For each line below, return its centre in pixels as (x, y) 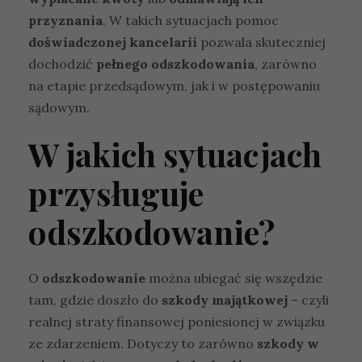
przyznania (65, 20)
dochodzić (61, 63)
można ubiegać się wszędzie (234, 278)
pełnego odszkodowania (174, 63)
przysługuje (116, 192)
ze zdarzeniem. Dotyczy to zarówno (143, 343)
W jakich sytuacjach (175, 154)
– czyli (308, 299)
